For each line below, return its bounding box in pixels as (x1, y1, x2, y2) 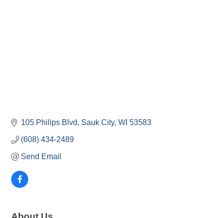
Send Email (21, 152, 61, 161)
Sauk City (81, 118, 114, 127)
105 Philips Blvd (21, 118, 77, 127)
